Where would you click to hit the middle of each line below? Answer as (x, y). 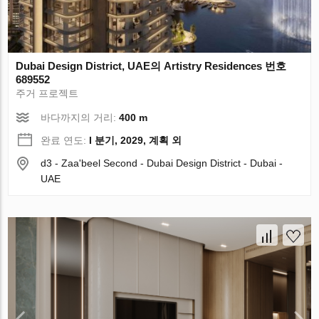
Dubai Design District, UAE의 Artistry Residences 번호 (151, 66)
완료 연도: (65, 141)
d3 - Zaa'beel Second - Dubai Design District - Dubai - (162, 163)
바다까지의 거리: (80, 118)
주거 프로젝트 (47, 94)
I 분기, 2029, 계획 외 (136, 141)
